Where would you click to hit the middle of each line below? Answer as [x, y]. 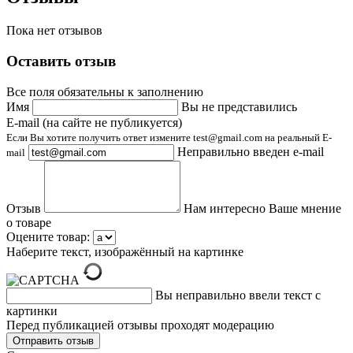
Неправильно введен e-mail [251, 151]
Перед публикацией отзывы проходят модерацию [140, 325]
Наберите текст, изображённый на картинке [125, 251]
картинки [32, 310]
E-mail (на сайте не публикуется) [94, 122]
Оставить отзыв [61, 61]
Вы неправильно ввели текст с [238, 295]
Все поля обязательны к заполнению [105, 91]
